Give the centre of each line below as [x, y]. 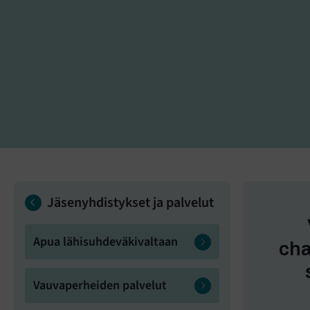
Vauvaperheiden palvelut [100, 286]
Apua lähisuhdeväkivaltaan [106, 242]
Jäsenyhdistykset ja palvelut [130, 203]
